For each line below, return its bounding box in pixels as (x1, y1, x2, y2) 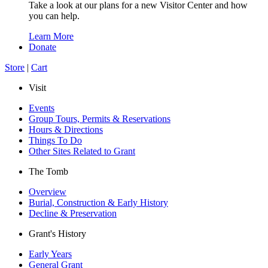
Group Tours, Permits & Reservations (29, 113, 170, 124)
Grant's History (29, 228, 86, 239)
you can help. (29, 10, 80, 21)
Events (29, 102, 54, 113)
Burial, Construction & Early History (29, 197, 168, 208)
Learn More (29, 31, 74, 41)
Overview (29, 186, 66, 197)
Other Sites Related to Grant (29, 145, 135, 156)
